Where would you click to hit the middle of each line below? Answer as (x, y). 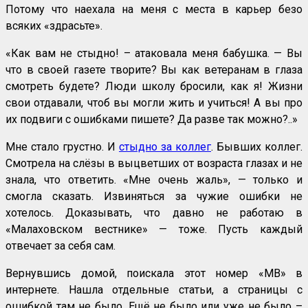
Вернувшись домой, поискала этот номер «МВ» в (154, 274)
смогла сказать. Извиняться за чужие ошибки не (154, 197)
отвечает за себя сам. (60, 246)
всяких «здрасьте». (54, 26)
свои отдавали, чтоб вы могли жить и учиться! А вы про (154, 103)
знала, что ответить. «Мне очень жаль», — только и (154, 180)
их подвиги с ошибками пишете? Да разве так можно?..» (152, 120)
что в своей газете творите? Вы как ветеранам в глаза (154, 70)
